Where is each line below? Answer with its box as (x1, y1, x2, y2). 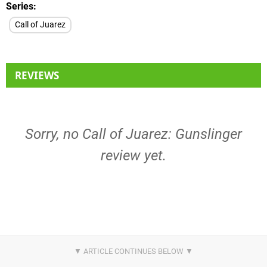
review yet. (101, 147, 166, 164)
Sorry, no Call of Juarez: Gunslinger (25, 125, 242, 142)
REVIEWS (15, 68, 59, 82)
